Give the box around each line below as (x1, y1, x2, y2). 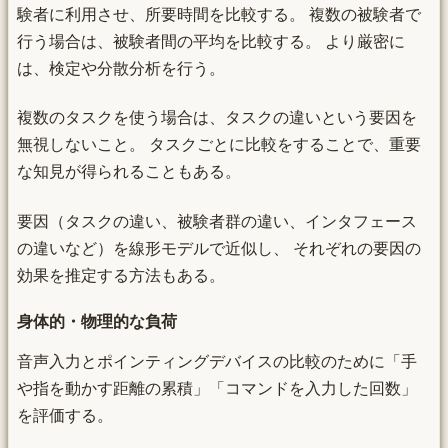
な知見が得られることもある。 (17, 163, 241, 181)
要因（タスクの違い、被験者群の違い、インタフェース (17, 212, 417, 230)
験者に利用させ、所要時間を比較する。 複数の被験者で (17, 6, 421, 24)
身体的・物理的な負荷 (17, 313, 177, 331)
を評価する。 (17, 407, 113, 425)
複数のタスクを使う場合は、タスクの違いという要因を (17, 109, 417, 127)
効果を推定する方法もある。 (17, 266, 225, 284)
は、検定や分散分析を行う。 (17, 60, 225, 78)
